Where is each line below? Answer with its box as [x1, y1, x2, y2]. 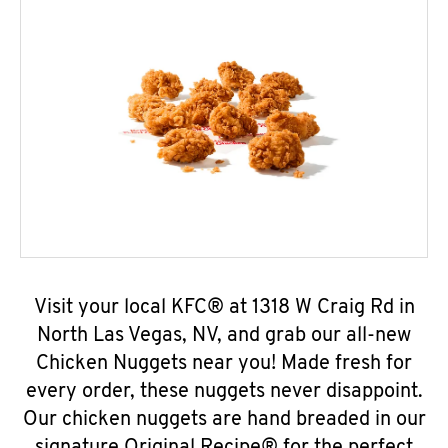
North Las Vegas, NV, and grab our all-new [37, 326, 411, 346]
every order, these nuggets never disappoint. [25, 382, 423, 402]
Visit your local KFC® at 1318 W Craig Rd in [33, 298, 415, 318]
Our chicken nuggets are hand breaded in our [22, 410, 426, 430]
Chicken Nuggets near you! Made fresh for [36, 354, 412, 374]
